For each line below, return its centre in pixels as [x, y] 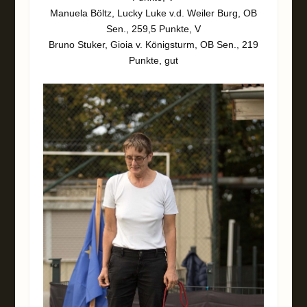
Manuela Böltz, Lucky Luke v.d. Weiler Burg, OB [153, 13]
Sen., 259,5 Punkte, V [153, 28]
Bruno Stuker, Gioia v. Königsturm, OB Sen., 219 [153, 44]
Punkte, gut [153, 60]
